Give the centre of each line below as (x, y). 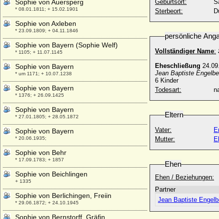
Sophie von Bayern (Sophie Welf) (66, 45)
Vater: (163, 130)
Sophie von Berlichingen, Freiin (63, 196)
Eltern (174, 115)
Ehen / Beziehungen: (185, 177)
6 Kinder (167, 80)
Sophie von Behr (41, 153)
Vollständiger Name (185, 51)
